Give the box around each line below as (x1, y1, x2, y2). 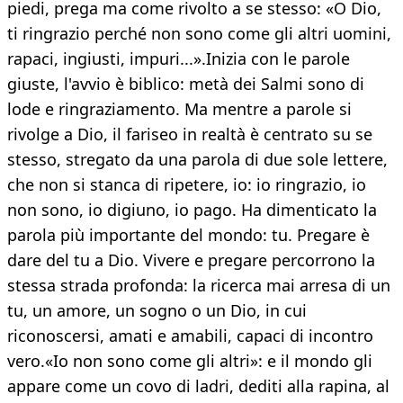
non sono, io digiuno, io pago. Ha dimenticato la (7, 199, 377, 221)
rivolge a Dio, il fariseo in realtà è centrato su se (7, 123, 372, 146)
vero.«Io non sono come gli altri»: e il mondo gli (7, 350, 372, 372)
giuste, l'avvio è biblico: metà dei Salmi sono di (7, 73, 364, 95)
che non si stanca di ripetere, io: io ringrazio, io (7, 174, 366, 196)
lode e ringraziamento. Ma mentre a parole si (7, 98, 352, 121)
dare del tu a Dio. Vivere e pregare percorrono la (7, 249, 375, 272)
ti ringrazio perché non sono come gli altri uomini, (7, 22, 391, 45)
